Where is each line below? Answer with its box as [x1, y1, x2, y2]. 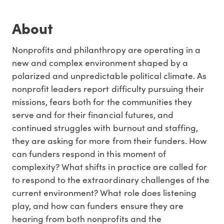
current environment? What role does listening [12, 186, 196, 199]
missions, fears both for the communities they [12, 95, 192, 108]
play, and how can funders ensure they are [12, 199, 183, 212]
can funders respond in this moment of [12, 147, 166, 160]
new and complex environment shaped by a [12, 56, 188, 69]
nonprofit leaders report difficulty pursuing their [12, 82, 204, 95]
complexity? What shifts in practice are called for [12, 160, 207, 173]
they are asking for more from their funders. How [12, 134, 207, 147]
